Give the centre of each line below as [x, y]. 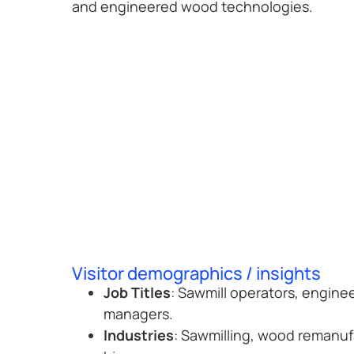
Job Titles [137, 293]
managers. [138, 314]
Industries [138, 335]
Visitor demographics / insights [196, 274]
